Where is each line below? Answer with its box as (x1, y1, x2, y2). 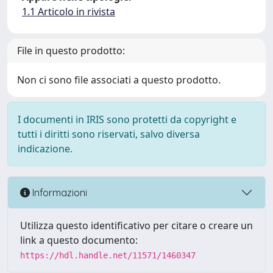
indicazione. (18, 142, 73, 155)
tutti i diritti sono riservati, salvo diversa (18, 127, 200, 141)
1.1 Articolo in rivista (22, 5, 115, 18)
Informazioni (30, 186, 87, 199)
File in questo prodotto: (17, 44, 125, 57)
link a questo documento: (20, 233, 138, 247)
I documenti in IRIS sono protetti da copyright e (18, 113, 236, 126)
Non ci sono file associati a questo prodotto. (17, 73, 221, 87)
